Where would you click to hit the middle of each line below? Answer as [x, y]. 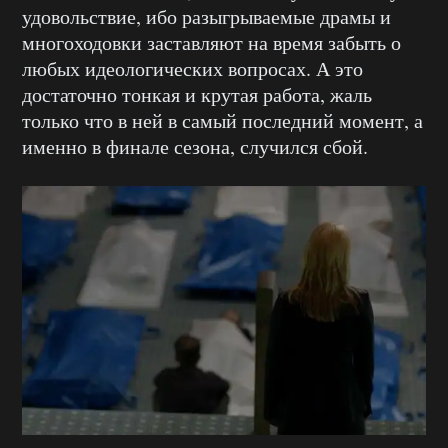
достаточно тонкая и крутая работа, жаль [197, 95]
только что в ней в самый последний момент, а [222, 121]
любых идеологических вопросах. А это [192, 69]
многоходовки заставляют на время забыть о [211, 43]
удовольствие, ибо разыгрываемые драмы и [206, 17]
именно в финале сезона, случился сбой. [195, 147]
